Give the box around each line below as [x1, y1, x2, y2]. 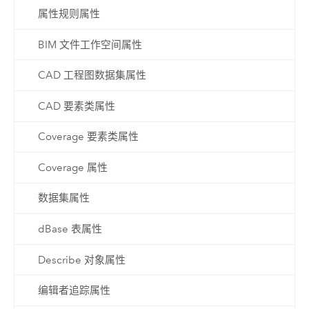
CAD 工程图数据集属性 [37, 69, 146, 82]
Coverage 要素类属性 [37, 130, 139, 143]
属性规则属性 [37, 8, 100, 21]
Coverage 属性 [37, 161, 108, 174]
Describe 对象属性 [37, 253, 126, 266]
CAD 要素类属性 [37, 99, 115, 112]
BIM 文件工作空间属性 [37, 38, 142, 51]
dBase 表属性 [37, 222, 102, 235]
